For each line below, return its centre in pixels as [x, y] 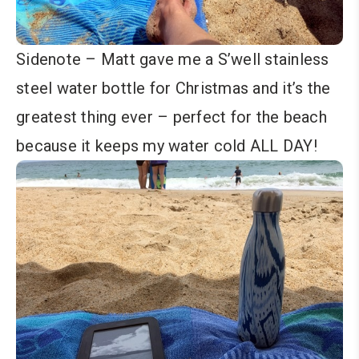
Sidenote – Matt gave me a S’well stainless [173, 59]
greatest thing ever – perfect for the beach [171, 117]
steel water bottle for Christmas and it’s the [173, 88]
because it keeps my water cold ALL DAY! [167, 145]
